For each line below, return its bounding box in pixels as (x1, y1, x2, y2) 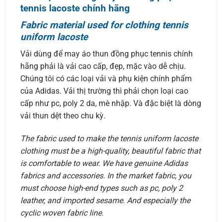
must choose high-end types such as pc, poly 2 (20, 183, 183, 193)
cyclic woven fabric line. (20, 208, 104, 218)
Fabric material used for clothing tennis (20, 19, 188, 31)
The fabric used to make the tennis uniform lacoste (20, 134, 198, 144)
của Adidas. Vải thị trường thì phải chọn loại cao (20, 86, 188, 96)
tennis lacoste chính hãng (20, 2, 130, 14)
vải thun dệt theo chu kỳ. (20, 111, 106, 121)
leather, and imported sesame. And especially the (20, 196, 190, 206)
